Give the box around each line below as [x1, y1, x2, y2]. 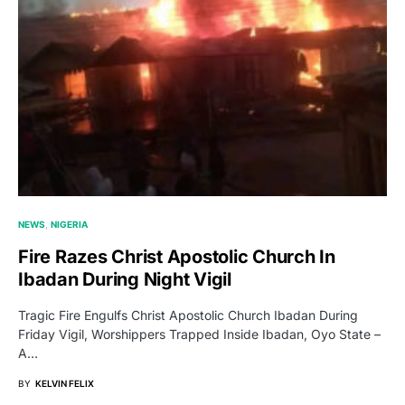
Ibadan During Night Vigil [18, 268, 231, 290]
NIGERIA [51, 218, 89, 230]
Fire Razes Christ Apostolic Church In [18, 245, 335, 268]
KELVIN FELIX [35, 377, 94, 389]
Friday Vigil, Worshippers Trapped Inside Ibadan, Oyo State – [18, 325, 381, 342]
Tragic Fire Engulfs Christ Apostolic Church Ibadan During [18, 306, 358, 323]
